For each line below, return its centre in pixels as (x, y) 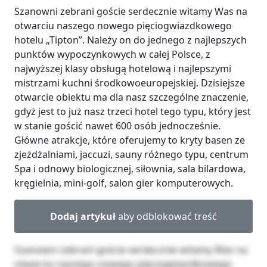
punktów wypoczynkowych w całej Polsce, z (112, 54)
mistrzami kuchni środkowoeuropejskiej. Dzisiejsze (130, 83)
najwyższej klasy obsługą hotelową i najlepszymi (123, 68)
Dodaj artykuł (83, 216)
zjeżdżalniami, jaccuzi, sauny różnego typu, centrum (131, 154)
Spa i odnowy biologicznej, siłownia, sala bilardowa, (130, 168)
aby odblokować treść (166, 216)
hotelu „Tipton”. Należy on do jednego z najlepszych (131, 40)
